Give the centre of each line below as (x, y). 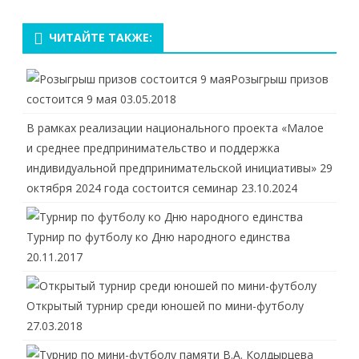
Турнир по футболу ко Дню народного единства (158, 237)
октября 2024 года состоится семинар (132, 188)
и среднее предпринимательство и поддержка (153, 148)
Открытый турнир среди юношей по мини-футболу (165, 306)
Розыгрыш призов (280, 79)
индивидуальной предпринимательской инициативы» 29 (179, 168)
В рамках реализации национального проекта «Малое (175, 128)
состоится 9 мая (72, 99)
